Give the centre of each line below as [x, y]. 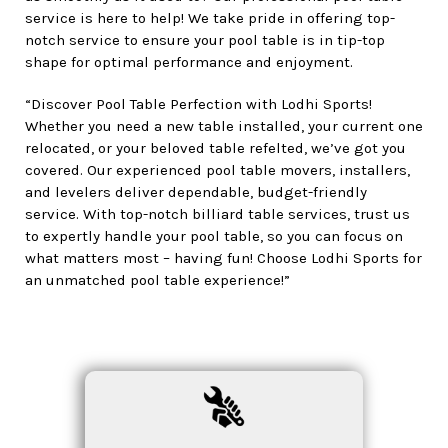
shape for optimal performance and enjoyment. [189, 62]
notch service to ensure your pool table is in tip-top [205, 40]
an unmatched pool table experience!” [157, 280]
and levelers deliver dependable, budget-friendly [196, 192]
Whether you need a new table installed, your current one [224, 126]
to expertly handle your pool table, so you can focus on [214, 236]
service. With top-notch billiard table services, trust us [217, 214]
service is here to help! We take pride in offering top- [210, 18]
